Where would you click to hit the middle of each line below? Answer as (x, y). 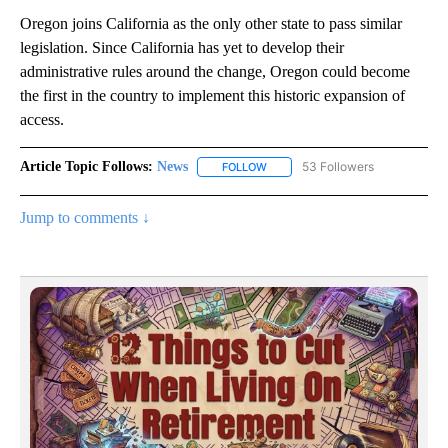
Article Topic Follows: (86, 167)
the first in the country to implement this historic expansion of (212, 96)
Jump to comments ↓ (85, 218)
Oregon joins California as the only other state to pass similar (211, 24)
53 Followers (338, 167)
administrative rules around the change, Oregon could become (215, 72)
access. (42, 120)
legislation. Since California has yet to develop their (182, 48)
